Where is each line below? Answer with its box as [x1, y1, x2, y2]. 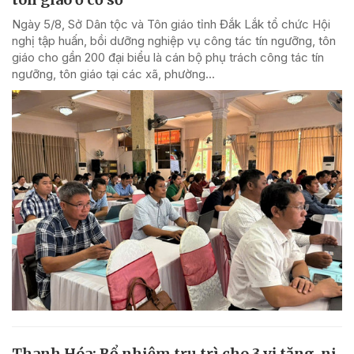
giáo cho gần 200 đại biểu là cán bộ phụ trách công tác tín [12, 49, 324, 65]
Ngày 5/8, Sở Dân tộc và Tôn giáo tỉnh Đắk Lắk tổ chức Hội [12, 16, 330, 32]
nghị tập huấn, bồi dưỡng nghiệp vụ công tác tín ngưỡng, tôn [12, 32, 336, 48]
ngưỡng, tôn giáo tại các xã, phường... [12, 66, 215, 81]
